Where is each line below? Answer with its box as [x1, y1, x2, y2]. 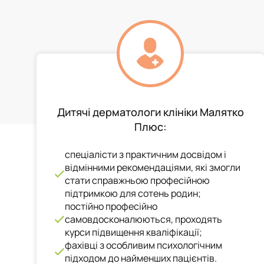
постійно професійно [65, 200, 158, 213]
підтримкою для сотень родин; [65, 187, 202, 200]
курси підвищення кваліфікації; [65, 226, 203, 239]
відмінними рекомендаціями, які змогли [65, 161, 241, 174]
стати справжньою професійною [65, 174, 210, 187]
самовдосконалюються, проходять [65, 213, 223, 226]
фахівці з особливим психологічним [65, 239, 223, 252]
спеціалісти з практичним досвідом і [65, 148, 227, 161]
